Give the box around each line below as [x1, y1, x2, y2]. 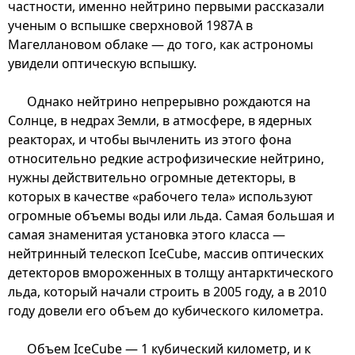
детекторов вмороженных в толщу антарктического [8, 263, 334, 281]
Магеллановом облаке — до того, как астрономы [8, 35, 313, 53]
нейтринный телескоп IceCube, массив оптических [8, 244, 323, 262]
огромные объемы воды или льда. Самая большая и [8, 206, 334, 224]
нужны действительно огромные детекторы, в [8, 168, 296, 186]
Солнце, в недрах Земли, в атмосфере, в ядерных [8, 111, 311, 129]
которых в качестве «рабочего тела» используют [8, 187, 313, 205]
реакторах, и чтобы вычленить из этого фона [8, 130, 292, 148]
